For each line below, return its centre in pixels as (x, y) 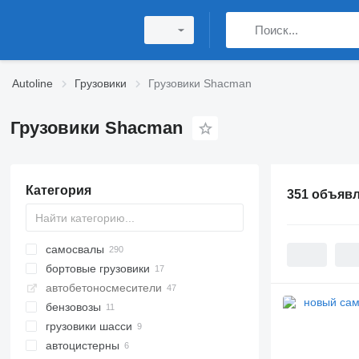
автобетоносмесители (103, 288)
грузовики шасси (89, 326)
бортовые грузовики (97, 268)
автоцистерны (82, 345)
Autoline (32, 83)
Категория (58, 190)
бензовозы (73, 307)
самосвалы (75, 249)
